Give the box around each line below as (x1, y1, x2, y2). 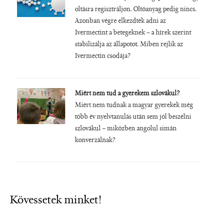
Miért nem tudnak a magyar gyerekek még (74, 102, 193, 109)
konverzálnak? (74, 137, 115, 144)
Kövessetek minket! (10, 194, 102, 206)
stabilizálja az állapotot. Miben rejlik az (74, 41, 183, 49)
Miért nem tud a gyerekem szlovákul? (74, 90, 180, 97)
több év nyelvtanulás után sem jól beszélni (74, 113, 191, 121)
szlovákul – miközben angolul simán (74, 125, 177, 132)
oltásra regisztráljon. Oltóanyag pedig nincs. (74, 6, 197, 14)
